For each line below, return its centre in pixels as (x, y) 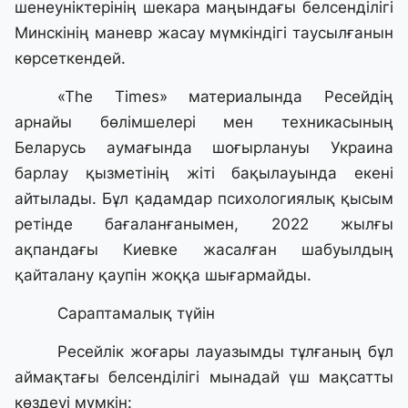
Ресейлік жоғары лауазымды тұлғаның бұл (225, 352)
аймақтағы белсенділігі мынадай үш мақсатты (204, 377)
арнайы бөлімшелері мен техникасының (204, 122)
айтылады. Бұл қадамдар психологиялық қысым (204, 199)
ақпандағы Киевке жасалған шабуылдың (204, 250)
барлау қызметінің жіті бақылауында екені (204, 173)
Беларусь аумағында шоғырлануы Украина (204, 148)
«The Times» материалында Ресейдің (225, 97)
